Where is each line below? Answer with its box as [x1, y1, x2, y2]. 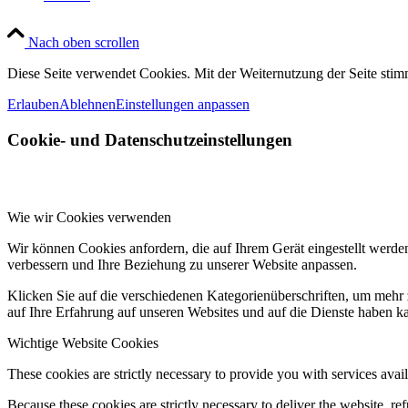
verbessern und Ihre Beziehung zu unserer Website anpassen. [7, 256, 357, 272]
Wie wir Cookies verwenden [7, 209, 171, 225]
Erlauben [7, 97, 59, 113]
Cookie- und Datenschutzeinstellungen [7, 130, 292, 150]
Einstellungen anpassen [116, 97, 250, 113]
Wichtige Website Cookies [7, 334, 158, 351]
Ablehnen [59, 97, 116, 113]
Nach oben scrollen [28, 35, 139, 51]
